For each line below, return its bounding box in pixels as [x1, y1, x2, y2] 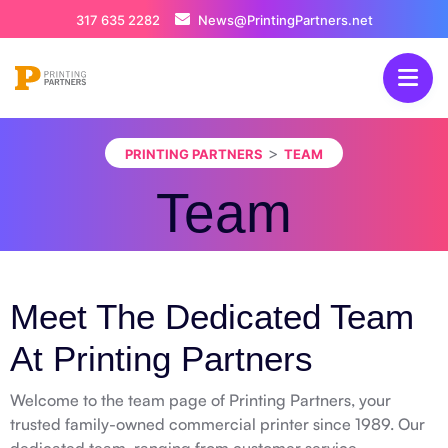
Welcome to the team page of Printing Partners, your [10, 390, 391, 410]
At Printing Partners [10, 339, 313, 378]
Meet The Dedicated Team [10, 297, 414, 336]
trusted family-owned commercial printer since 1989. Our [10, 414, 425, 434]
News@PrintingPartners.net [194, 12, 373, 28]
